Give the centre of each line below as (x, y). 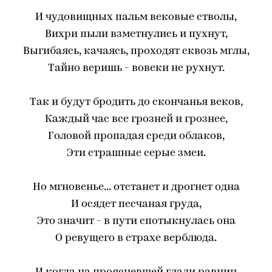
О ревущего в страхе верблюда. (136, 238)
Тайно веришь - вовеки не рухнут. (136, 68)
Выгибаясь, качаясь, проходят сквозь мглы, (136, 51)
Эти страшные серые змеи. (136, 153)
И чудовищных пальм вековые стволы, (136, 17)
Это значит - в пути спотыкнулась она (136, 221)
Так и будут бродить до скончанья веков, (136, 102)
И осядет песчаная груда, (136, 204)
